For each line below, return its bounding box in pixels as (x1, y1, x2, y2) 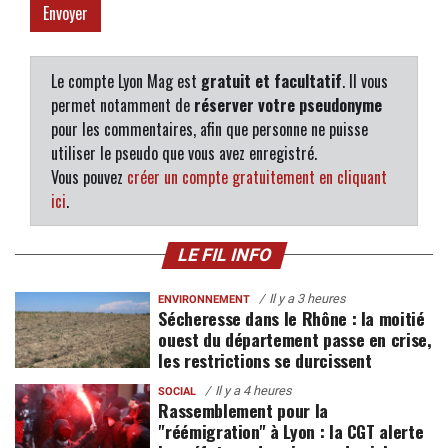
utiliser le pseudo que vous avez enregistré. (51, 140, 317, 165)
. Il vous (342, 68, 388, 93)
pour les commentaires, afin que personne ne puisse (51, 116, 368, 141)
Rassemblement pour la (158, 396, 328, 423)
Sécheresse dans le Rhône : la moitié (158, 304, 425, 331)
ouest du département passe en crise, (158, 325, 432, 352)
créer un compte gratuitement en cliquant (127, 164, 387, 189)
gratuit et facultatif (201, 68, 342, 93)
